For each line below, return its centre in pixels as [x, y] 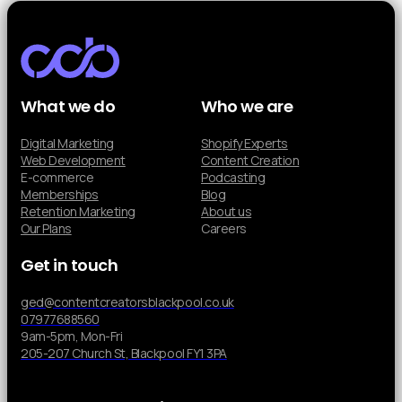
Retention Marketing [78, 211]
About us [227, 211]
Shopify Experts [245, 143]
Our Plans [46, 228]
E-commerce [57, 177]
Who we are [247, 106]
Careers [224, 228]
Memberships [60, 194]
